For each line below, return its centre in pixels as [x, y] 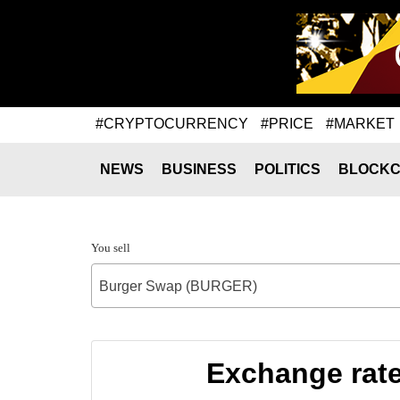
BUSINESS [199, 169]
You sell [111, 248]
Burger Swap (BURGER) [178, 286]
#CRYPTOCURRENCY [172, 123]
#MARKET [360, 123]
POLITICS [287, 169]
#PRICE [287, 123]
